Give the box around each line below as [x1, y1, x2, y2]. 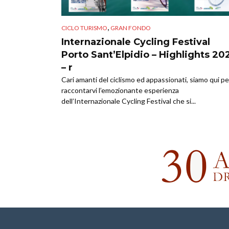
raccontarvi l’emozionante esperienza [61, 86, 179, 95]
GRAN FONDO [110, 24, 151, 32]
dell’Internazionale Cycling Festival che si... [61, 97, 196, 106]
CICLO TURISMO [61, 24, 107, 32]
